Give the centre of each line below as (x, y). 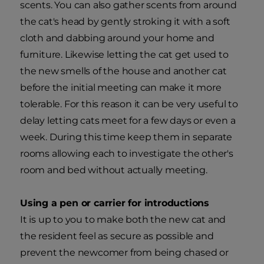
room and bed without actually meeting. (114, 170)
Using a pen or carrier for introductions (115, 203)
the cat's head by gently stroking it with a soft (125, 22)
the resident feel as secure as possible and (117, 236)
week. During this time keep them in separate (126, 137)
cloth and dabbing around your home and (117, 38)
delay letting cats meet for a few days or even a (128, 121)
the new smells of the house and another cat (123, 71)
